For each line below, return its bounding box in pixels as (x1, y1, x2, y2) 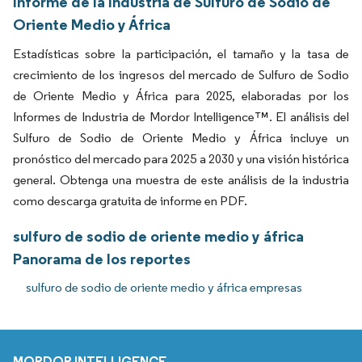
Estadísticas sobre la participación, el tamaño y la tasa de (13, 46, 349, 62)
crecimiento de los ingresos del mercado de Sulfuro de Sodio (13, 67, 349, 83)
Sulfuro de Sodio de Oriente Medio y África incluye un (13, 130, 349, 146)
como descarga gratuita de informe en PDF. (13, 193, 247, 209)
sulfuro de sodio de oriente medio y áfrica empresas (26, 280, 302, 296)
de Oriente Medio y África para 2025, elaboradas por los (13, 88, 349, 104)
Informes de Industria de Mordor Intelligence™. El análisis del (13, 109, 349, 125)
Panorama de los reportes (13, 249, 191, 269)
